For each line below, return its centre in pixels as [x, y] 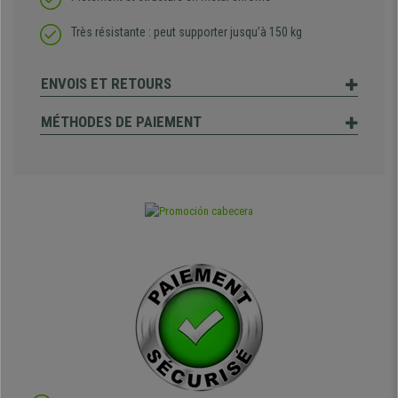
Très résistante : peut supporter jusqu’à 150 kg [187, 32]
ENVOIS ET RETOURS [106, 84]
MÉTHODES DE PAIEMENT [121, 122]
